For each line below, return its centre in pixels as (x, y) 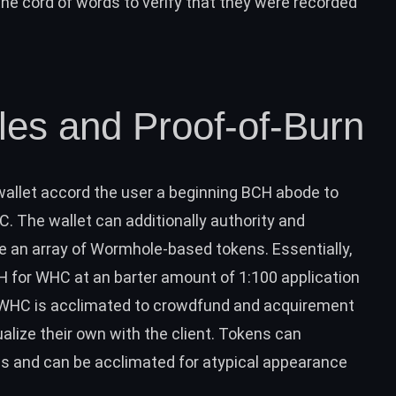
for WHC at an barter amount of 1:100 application (184, 277)
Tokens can (260, 333)
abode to (305, 192)
